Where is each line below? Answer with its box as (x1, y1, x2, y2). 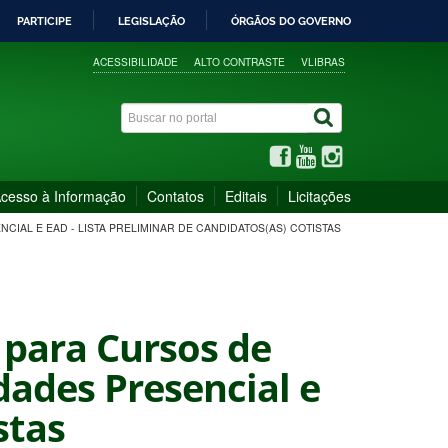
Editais (225, 185, 267, 206)
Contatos (147, 185, 204, 206)
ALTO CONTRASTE (194, 53, 286, 69)
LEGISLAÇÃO (118, 14, 185, 28)
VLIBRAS (301, 53, 346, 69)
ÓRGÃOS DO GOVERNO (231, 14, 351, 28)
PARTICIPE (17, 14, 72, 28)
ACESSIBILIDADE (93, 53, 179, 69)
